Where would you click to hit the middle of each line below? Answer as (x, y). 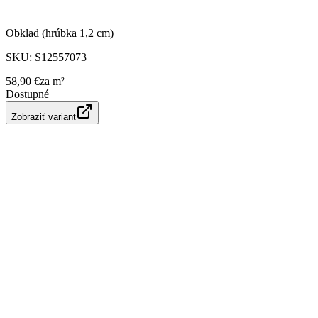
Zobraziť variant (44, 116)
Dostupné (27, 94)
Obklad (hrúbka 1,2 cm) (60, 33)
